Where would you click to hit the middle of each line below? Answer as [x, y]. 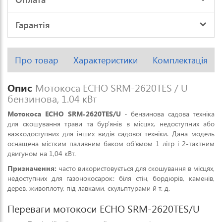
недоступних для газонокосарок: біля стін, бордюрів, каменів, [111, 178]
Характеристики [106, 60]
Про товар [37, 60]
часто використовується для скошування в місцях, [136, 168]
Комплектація [180, 60]
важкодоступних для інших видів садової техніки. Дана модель [111, 134]
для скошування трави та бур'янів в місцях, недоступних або [111, 124]
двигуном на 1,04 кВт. [42, 153]
